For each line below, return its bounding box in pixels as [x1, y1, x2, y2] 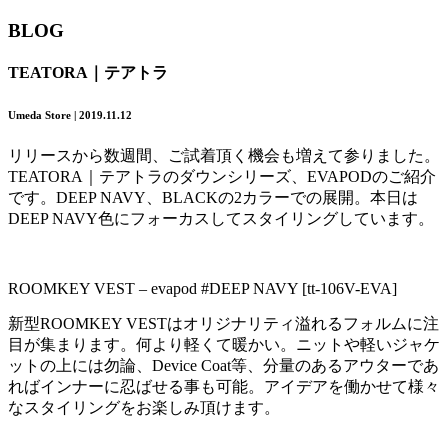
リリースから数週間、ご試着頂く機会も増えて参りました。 [8, 146, 440, 164]
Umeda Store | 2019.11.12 [8, 108, 132, 121]
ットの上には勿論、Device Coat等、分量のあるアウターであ [8, 356, 439, 374]
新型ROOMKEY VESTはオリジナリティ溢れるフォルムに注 [8, 314, 439, 332]
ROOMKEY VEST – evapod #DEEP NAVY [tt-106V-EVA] [8, 279, 397, 297]
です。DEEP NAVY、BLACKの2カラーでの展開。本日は [8, 188, 418, 206]
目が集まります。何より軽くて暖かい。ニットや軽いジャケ [8, 335, 440, 353]
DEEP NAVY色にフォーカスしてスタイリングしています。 [8, 209, 434, 227]
